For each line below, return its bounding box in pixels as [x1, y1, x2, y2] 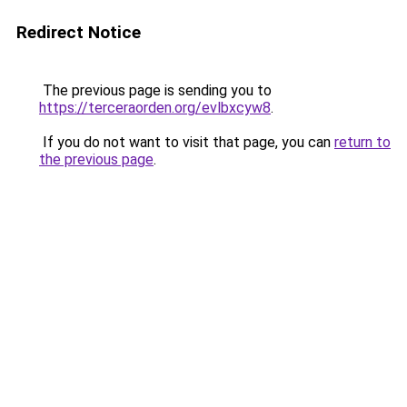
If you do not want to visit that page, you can [39, 134, 334, 151]
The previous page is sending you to [39, 82, 272, 99]
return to [334, 134, 391, 151]
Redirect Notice [16, 22, 141, 43]
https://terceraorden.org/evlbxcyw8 [39, 99, 271, 116]
